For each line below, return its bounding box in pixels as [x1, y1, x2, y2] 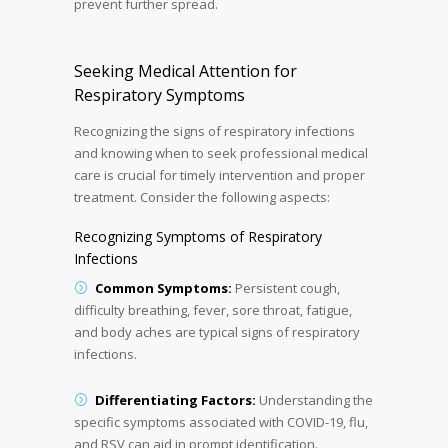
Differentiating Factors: [95, 390, 256, 409]
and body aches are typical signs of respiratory [74, 322, 360, 341]
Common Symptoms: [95, 278, 232, 297]
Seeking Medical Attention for [74, 59, 297, 82]
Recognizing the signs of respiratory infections [74, 121, 355, 140]
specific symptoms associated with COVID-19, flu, [74, 412, 368, 431]
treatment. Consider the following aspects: [74, 187, 330, 206]
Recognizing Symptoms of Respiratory [74, 226, 322, 246]
